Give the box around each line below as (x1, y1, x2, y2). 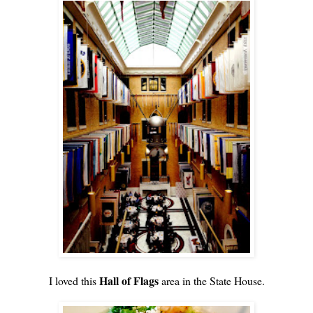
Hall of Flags (99, 272, 159, 289)
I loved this (48, 272, 99, 288)
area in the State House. (158, 272, 265, 288)
